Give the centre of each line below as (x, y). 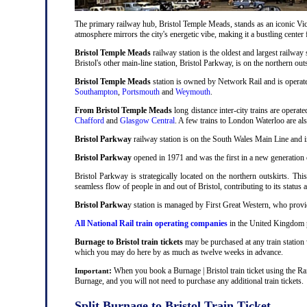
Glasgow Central (147, 120)
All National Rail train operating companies (151, 223)
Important (92, 270)
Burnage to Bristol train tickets (129, 242)
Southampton (96, 91)
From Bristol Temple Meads (124, 110)
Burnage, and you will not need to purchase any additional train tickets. (189, 281)
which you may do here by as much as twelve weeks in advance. (179, 252)
